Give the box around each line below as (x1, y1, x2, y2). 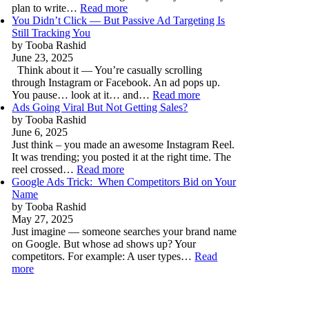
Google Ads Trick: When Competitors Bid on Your (12, 176, 237, 188)
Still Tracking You (12, 27, 91, 39)
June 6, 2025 (12, 126, 68, 139)
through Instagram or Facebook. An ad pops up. (12, 77, 221, 89)
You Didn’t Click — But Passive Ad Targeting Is (12, 14, 226, 27)
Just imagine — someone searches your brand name (12, 226, 237, 238)
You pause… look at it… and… (12, 89, 153, 101)
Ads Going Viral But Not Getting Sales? (12, 101, 188, 114)
